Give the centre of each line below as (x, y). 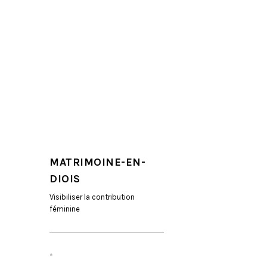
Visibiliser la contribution (92, 197)
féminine (65, 209)
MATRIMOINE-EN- (97, 162)
